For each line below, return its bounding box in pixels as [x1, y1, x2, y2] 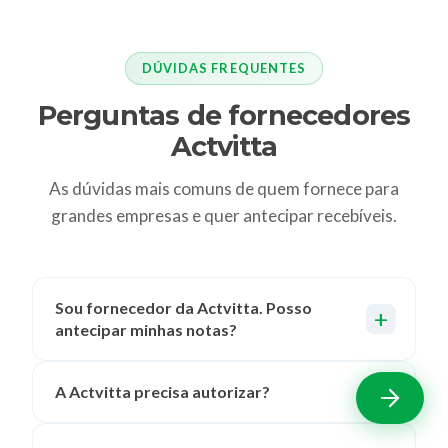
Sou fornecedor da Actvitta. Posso [55, 297, 313, 317]
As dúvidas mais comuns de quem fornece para [49, 177, 399, 199]
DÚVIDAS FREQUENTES [142, 59, 306, 76]
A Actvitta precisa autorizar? [55, 382, 271, 402]
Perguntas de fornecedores [37, 98, 411, 132]
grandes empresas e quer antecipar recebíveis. [51, 204, 397, 226]
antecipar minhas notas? [55, 319, 238, 339]
